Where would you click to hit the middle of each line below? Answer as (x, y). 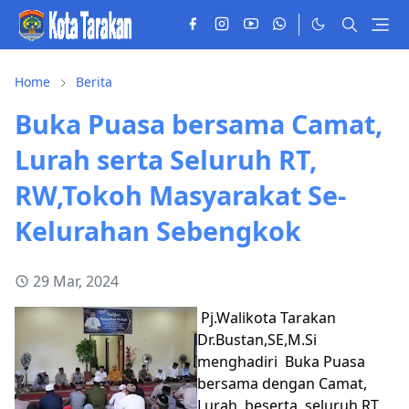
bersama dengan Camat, (282, 383)
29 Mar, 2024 (76, 281)
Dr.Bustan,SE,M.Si (257, 339)
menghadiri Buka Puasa (281, 361)
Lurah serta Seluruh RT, (166, 159)
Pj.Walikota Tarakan (267, 317)
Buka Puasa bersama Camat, (199, 123)
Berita (94, 81)
